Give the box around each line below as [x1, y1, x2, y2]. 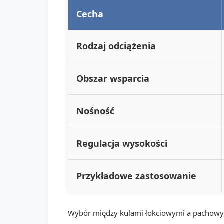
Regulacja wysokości [76, 137, 167, 149]
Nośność [76, 104, 114, 117]
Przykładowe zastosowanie [76, 169, 196, 182]
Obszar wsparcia [76, 72, 149, 84]
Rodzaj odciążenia [76, 39, 156, 52]
